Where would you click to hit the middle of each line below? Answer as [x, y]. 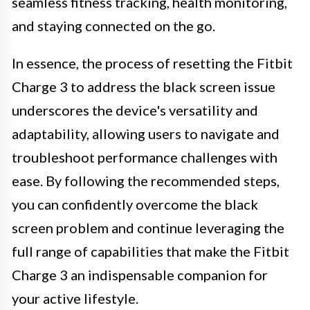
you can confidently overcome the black [135, 204]
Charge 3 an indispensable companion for [140, 274]
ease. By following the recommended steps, [146, 180]
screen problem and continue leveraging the [148, 227]
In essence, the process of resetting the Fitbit [152, 63]
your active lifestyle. [75, 298]
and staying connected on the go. [113, 25]
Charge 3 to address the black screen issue [144, 86]
